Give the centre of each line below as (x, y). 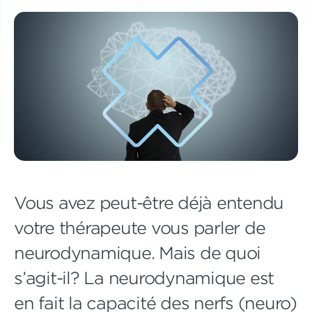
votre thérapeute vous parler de (140, 227)
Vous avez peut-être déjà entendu (149, 202)
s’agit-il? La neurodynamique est (144, 278)
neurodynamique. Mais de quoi (137, 252)
